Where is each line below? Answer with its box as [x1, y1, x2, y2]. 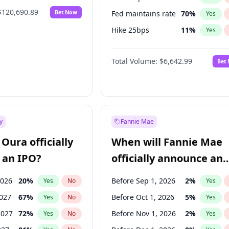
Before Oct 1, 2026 [111, 192, 175, 202]
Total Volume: [111, 56, 158, 66]
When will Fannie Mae [111, 135, 223, 149]
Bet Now [55, 8, 78, 16]
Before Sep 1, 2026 [111, 176, 176, 186]
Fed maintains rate [111, 9, 176, 18]
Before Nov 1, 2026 [111, 209, 176, 218]
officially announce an [111, 151, 223, 165]
